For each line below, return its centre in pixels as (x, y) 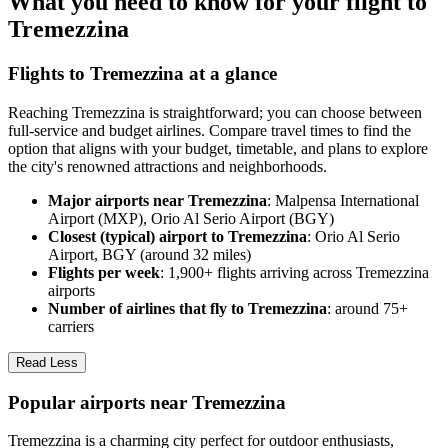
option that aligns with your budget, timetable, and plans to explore (218, 148)
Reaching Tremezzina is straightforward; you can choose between (215, 112)
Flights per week (104, 272)
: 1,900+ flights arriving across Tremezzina (294, 272)
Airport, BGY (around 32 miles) (149, 254)
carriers (71, 326)
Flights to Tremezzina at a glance (142, 74)
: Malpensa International (343, 200)
